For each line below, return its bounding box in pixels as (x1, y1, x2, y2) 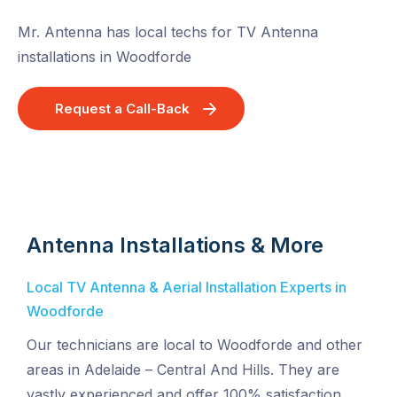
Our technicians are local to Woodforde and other (27, 335, 362, 354)
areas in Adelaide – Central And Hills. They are (27, 360, 339, 378)
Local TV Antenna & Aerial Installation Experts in (27, 277, 346, 296)
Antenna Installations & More (27, 231, 323, 258)
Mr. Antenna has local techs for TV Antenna (18, 22, 318, 41)
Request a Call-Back (55, 99, 190, 117)
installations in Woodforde (18, 47, 191, 66)
